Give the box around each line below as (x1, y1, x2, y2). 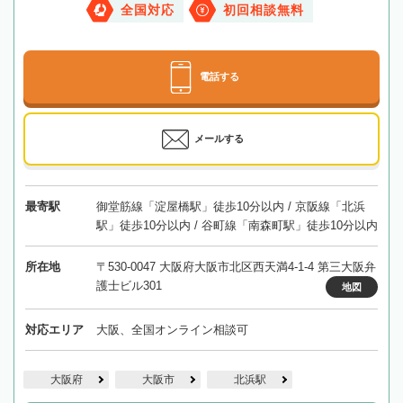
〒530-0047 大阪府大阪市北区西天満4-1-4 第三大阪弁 (95, 259, 376, 273)
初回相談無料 (223, 3, 304, 17)
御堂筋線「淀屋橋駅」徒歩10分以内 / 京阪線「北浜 (95, 199, 365, 213)
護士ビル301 (95, 278, 162, 292)
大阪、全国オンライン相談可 (95, 322, 248, 336)
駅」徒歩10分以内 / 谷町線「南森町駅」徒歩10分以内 (95, 218, 378, 232)
